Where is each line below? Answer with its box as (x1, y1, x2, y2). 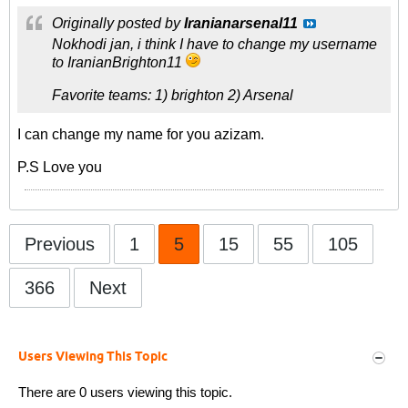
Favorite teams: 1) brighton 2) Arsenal (52, 87, 293, 103)
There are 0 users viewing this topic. (18, 384, 232, 400)
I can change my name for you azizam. (17, 127, 264, 142)
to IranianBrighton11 (52, 55, 186, 70)
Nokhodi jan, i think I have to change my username (52, 36, 377, 52)
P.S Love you (17, 159, 102, 175)
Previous (25, 234, 95, 254)
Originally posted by (52, 15, 184, 31)
